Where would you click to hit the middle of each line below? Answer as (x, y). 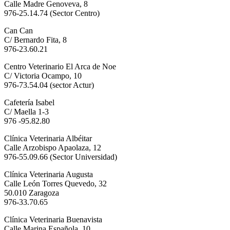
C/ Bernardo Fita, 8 (35, 40)
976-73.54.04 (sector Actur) (49, 85)
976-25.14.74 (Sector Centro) (52, 13)
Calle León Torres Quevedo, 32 (55, 183)
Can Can (18, 30)
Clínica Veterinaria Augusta (49, 174)
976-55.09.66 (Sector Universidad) (61, 157)
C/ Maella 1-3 (26, 111)
